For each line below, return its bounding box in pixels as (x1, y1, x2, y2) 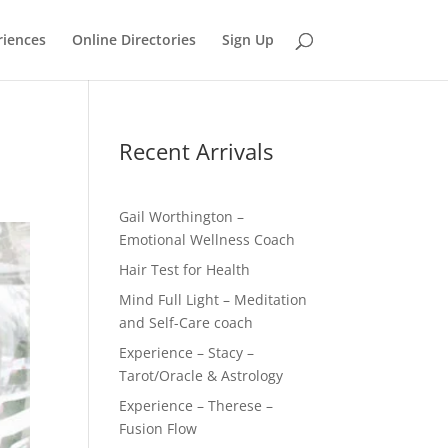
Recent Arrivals (119, 136, 274, 166)
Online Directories (71, 30, 196, 49)
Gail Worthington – (119, 207, 245, 226)
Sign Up (221, 30, 274, 49)
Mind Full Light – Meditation (119, 290, 308, 309)
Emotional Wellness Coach (119, 230, 300, 249)
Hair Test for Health (119, 260, 251, 279)
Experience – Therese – (119, 396, 274, 415)
